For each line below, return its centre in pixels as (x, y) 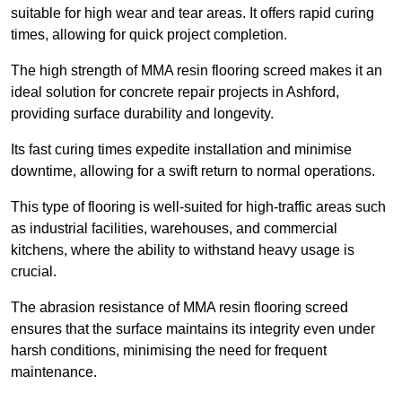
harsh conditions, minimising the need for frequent (169, 351)
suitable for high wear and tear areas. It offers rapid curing (192, 13)
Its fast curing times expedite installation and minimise (181, 150)
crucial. (35, 272)
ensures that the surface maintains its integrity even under (193, 329)
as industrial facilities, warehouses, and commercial (174, 229)
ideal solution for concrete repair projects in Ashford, (175, 92)
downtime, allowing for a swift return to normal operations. (193, 171)
